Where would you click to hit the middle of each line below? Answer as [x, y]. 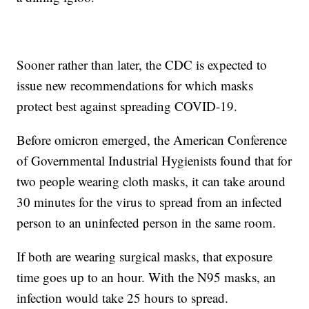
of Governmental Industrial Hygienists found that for [154, 160]
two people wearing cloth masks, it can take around [151, 181]
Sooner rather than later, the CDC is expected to [142, 64]
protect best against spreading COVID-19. [127, 106]
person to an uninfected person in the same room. [147, 222]
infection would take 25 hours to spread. [123, 297]
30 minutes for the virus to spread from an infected [150, 201]
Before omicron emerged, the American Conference [152, 139]
